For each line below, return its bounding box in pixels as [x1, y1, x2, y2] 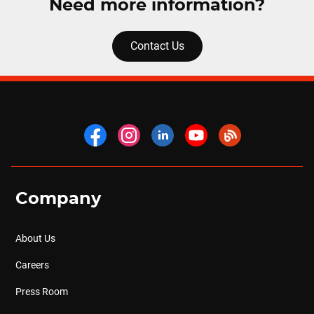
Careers [15, 259, 49, 271]
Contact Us [130, 39, 184, 53]
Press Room [15, 286, 68, 297]
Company [15, 191, 101, 207]
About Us [15, 233, 55, 244]
